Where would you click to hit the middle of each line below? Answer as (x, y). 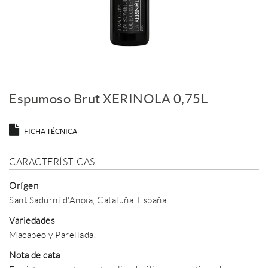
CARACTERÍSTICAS (52, 162)
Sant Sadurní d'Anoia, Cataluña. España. (89, 201)
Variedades (32, 221)
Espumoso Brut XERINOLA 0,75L (108, 99)
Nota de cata (34, 256)
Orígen (24, 186)
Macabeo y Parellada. (52, 235)
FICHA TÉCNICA (51, 132)
